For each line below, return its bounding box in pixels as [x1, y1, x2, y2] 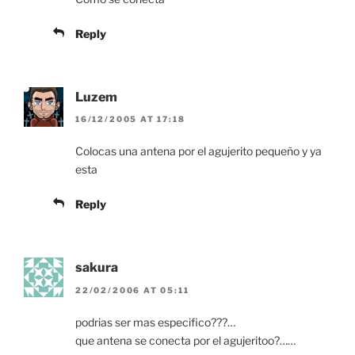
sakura [75, 260, 118, 276]
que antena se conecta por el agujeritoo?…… [75, 333, 296, 347]
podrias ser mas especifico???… [75, 315, 235, 329]
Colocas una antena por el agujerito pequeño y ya [75, 144, 322, 158]
